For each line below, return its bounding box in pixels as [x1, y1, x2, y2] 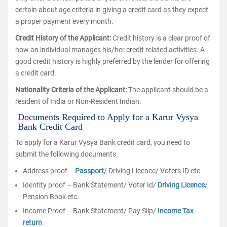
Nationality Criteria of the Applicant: [15, 86, 128, 94]
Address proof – [23, 167, 75, 175]
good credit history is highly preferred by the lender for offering [15, 57, 210, 65]
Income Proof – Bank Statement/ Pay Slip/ [23, 207, 158, 215]
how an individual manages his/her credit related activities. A [15, 46, 205, 54]
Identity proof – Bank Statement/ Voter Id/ [23, 181, 158, 189]
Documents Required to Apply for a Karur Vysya [18, 112, 198, 122]
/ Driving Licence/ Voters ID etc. [104, 167, 202, 175]
